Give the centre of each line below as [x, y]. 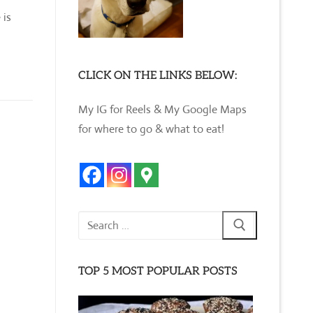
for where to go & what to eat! [151, 129]
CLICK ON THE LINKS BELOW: [158, 75]
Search [93, 219]
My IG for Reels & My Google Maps [162, 109]
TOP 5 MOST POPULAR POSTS [158, 272]
